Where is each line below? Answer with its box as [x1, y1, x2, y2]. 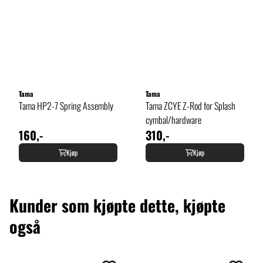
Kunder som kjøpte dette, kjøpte [9, 193, 225, 217]
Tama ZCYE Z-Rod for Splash [146, 98, 235, 113]
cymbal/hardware [146, 112, 201, 127]
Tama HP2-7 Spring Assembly [19, 98, 113, 113]
